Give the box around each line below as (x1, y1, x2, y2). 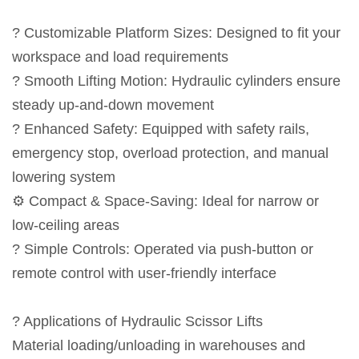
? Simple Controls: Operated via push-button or (12, 241, 313, 257)
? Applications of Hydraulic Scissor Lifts (12, 313, 263, 329)
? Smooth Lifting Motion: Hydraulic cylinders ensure (12, 73, 341, 89)
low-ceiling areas (12, 217, 119, 233)
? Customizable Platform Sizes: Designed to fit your (12, 25, 341, 41)
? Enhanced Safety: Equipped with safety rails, (12, 121, 309, 137)
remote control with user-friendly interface (12, 265, 276, 281)
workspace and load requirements (12, 49, 228, 65)
